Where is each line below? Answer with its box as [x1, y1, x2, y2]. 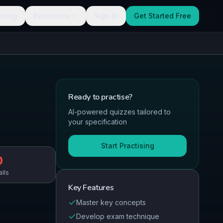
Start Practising [101, 141, 154, 150]
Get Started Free [134, 11, 191, 20]
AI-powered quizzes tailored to [68, 108, 171, 116]
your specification [68, 117, 127, 126]
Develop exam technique [76, 212, 159, 221]
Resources [33, 11, 70, 20]
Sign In [94, 11, 118, 20]
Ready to [68, 92, 102, 103]
